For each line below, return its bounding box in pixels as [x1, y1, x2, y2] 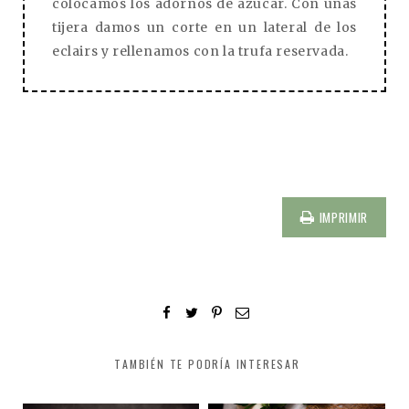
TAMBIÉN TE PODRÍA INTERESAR [114, 355, 300, 372]
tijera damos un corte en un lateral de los [52, 18, 357, 36]
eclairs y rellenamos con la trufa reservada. [52, 42, 349, 59]
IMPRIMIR [319, 207, 368, 226]
